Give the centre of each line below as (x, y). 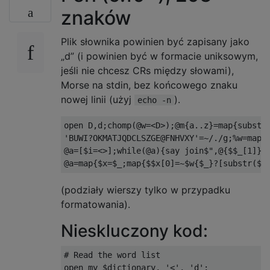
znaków (96, 17)
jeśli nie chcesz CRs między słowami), (147, 70)
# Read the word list (112, 255)
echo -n (154, 100)
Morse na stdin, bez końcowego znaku (149, 85)
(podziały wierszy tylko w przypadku (146, 190)
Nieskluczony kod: (134, 231)
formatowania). (96, 204)
